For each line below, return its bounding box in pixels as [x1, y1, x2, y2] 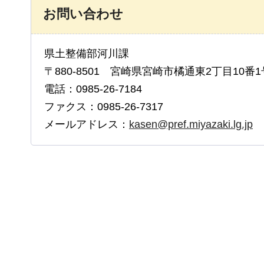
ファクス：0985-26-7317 [44, 101, 163, 113]
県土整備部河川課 [44, 48, 140, 60]
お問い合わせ [43, 6, 123, 22]
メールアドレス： [44, 118, 129, 131]
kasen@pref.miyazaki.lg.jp [129, 118, 253, 131]
